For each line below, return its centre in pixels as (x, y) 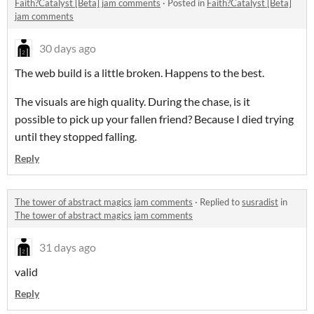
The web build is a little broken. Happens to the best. (139, 73)
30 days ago (68, 48)
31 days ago (68, 247)
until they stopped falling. (76, 137)
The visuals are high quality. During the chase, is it (132, 102)
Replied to (221, 202)
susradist (260, 202)
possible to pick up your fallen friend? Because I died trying (154, 119)
